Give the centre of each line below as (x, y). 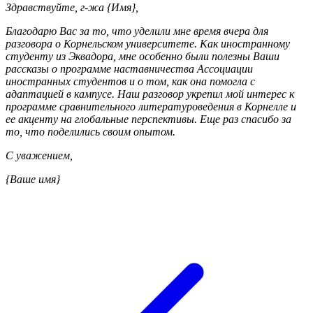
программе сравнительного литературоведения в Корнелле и (151, 106)
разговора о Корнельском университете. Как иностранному (148, 43)
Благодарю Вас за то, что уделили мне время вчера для (137, 31)
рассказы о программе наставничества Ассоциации (129, 68)
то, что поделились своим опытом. (90, 131)
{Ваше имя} (33, 179)
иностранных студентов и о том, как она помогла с (130, 81)
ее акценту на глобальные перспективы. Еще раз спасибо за (148, 119)
